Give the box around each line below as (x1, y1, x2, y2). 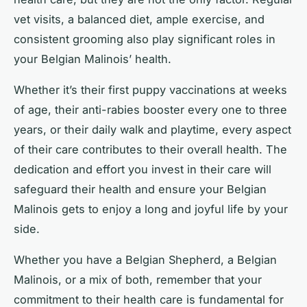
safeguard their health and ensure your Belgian (14, 182, 267, 197)
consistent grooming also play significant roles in (14, 32, 275, 47)
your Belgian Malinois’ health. (14, 52, 171, 66)
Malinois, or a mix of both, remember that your (14, 273, 262, 287)
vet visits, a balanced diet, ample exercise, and (14, 12, 265, 27)
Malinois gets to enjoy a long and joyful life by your (14, 202, 288, 217)
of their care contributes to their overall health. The (14, 143, 287, 157)
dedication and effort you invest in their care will (14, 162, 271, 177)
